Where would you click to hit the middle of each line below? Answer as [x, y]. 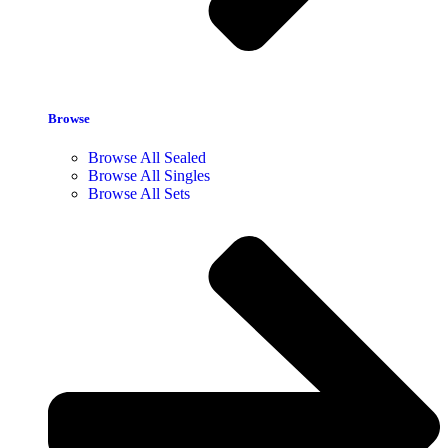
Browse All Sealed [147, 157]
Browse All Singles [149, 175]
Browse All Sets [139, 193]
